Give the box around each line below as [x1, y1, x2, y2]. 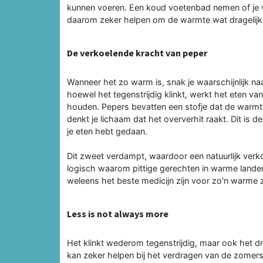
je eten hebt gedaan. [67, 126, 147, 136]
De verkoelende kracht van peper [67, 46, 207, 59]
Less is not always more [67, 207, 168, 220]
